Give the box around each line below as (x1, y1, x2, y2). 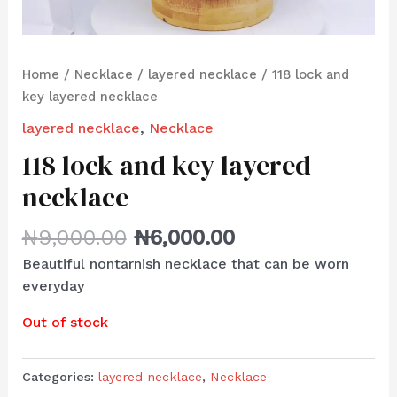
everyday (21, 277, 84, 295)
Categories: (21, 369, 98, 384)
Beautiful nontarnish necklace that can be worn (21, 255, 349, 273)
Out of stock (21, 314, 108, 331)
